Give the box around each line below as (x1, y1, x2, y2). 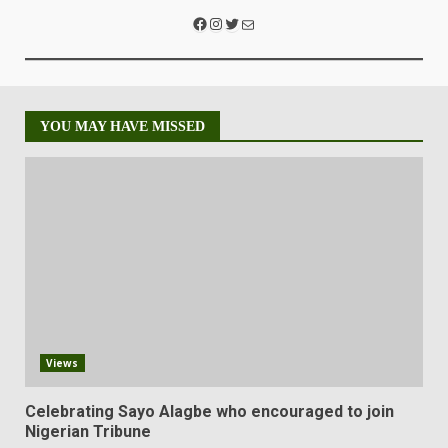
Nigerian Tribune (25, 422, 151, 442)
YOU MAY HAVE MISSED (40, 119, 205, 135)
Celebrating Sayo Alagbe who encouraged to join (25, 402, 394, 422)
